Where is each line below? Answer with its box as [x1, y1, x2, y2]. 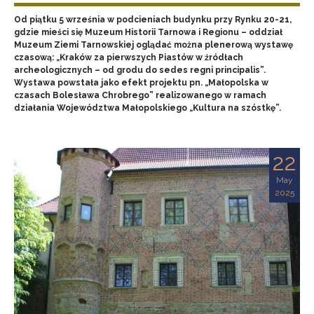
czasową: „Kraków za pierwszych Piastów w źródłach [14, 53, 243, 62]
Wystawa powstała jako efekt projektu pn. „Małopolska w [14, 78, 268, 88]
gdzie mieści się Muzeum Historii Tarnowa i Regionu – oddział [14, 27, 282, 37]
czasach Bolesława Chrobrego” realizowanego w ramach [14, 90, 266, 100]
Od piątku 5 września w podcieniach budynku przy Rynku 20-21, [14, 15, 292, 25]
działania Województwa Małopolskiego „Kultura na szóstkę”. [14, 103, 281, 113]
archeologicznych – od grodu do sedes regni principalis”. [14, 65, 266, 75]
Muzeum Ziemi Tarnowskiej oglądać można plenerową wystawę [14, 40, 293, 50]
